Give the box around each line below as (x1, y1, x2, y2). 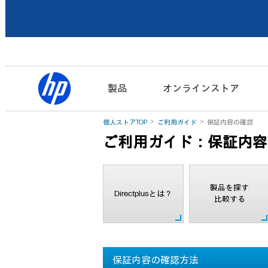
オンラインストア (163, 83, 239, 95)
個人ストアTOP (103, 118, 147, 126)
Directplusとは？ (114, 188, 172, 199)
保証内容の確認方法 (112, 254, 199, 266)
